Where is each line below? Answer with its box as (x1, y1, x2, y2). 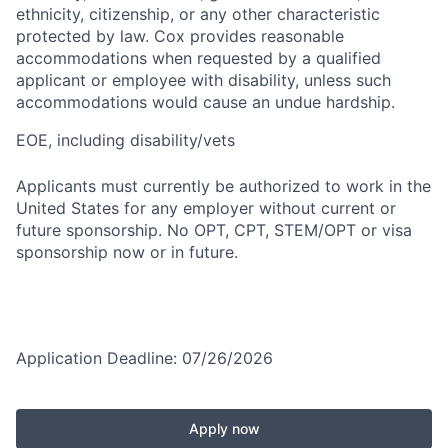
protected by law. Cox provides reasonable (16, 25, 344, 46)
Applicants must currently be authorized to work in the (16, 175, 431, 196)
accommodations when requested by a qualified (16, 47, 381, 68)
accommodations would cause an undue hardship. (16, 91, 395, 112)
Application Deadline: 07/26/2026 (16, 347, 273, 368)
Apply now (188, 419, 260, 437)
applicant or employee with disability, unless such (16, 69, 391, 90)
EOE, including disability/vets (16, 129, 235, 150)
